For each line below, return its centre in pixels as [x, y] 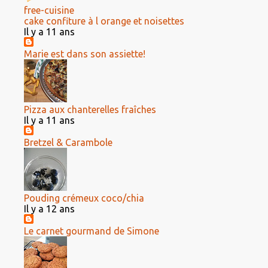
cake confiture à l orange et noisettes [104, 21]
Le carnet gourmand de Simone [92, 231]
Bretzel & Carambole [68, 142]
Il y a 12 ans [49, 209]
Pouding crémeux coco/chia [84, 198]
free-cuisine [49, 10]
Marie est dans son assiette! [85, 54]
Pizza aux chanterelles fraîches [90, 109]
